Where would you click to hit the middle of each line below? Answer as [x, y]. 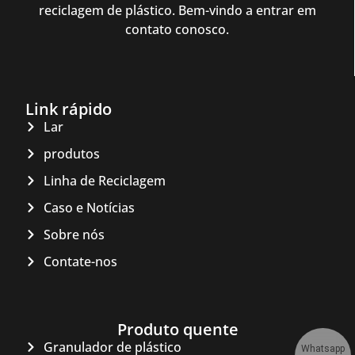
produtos [71, 153]
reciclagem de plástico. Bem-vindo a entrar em [177, 11]
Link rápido [69, 109]
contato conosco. [177, 30]
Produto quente [177, 329]
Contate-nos [80, 261]
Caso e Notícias [89, 207]
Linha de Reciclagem [104, 180]
